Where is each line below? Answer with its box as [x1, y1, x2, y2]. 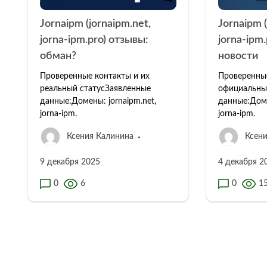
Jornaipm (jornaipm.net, [40, 18, 151, 29]
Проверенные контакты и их [40, 72, 150, 80]
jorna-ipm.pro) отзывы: [40, 34, 148, 45]
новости [218, 50, 258, 61]
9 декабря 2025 [40, 157, 100, 166]
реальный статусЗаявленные [40, 84, 151, 93]
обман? [40, 50, 76, 61]
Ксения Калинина [67, 132, 133, 141]
